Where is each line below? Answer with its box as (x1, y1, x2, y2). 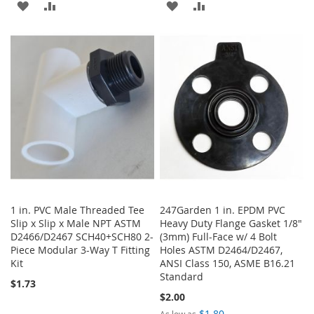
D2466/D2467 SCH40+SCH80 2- (11, 229, 153, 243)
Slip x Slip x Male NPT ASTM (11, 216, 141, 230)
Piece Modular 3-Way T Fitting (11, 243, 150, 257)
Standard (160, 269, 204, 283)
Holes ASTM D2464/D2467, (160, 243, 283, 257)
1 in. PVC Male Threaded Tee (11, 203, 144, 217)
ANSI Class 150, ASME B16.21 (160, 256, 296, 270)
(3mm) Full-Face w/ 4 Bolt (160, 229, 278, 243)
